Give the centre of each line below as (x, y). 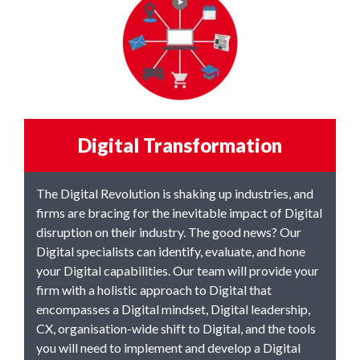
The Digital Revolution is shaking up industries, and (175, 193)
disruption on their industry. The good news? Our (169, 232)
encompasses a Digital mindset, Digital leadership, (173, 309)
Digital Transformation (180, 145)
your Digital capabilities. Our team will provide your (178, 270)
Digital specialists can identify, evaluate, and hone (171, 251)
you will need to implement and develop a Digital (168, 348)
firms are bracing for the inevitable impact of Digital (179, 213)
